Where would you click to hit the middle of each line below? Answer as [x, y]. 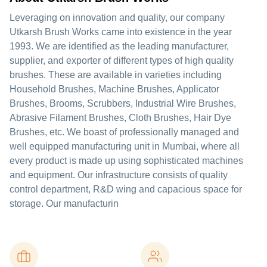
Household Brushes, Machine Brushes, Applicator [114, 89]
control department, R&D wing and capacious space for [126, 189]
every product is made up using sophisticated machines [126, 161]
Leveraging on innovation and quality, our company [117, 18]
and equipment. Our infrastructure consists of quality [119, 175]
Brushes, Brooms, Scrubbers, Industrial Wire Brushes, [123, 103]
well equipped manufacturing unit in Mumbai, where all [125, 146]
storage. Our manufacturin [64, 204]
